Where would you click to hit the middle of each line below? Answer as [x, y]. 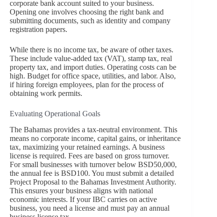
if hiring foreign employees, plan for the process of [87, 85]
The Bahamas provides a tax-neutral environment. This [93, 129]
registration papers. [39, 30]
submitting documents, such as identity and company [90, 21]
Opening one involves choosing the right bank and [87, 12]
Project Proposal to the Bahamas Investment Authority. [93, 182]
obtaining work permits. [46, 93]
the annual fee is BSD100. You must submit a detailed [92, 173]
